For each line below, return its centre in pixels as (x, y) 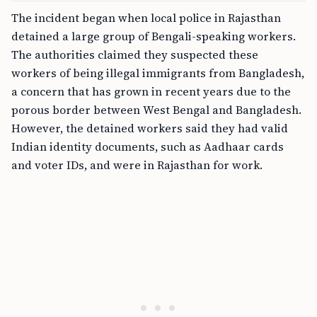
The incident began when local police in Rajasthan (146, 18)
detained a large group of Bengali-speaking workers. (154, 36)
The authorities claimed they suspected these (135, 54)
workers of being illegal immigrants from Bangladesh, (158, 73)
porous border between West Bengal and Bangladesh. (156, 110)
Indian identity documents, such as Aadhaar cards (148, 146)
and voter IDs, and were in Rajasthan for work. (137, 165)
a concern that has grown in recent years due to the (151, 91)
